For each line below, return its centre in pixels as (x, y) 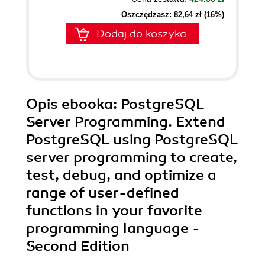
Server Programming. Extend (126, 122)
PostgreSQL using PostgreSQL (132, 140)
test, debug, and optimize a (121, 175)
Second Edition (78, 246)
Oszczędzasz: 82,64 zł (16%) (173, 14)
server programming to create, (132, 157)
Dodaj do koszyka (141, 34)
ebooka (87, 104)
